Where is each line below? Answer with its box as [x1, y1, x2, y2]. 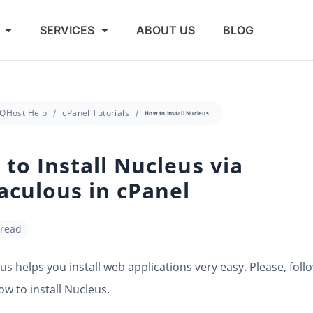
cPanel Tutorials [62, 107, 130, 119]
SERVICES [39, 23, 94, 37]
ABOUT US [136, 23, 195, 37]
